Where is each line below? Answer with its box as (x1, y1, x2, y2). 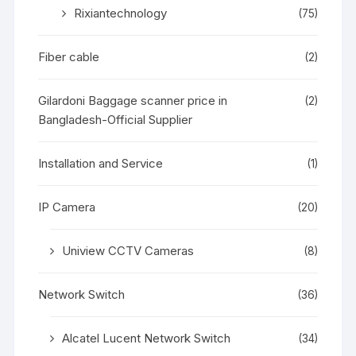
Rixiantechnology (74, 5, 168, 21)
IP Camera (38, 199, 96, 215)
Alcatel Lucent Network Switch (62, 330, 231, 346)
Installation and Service (38, 155, 164, 171)
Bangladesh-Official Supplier (38, 111, 193, 127)
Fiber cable (38, 48, 100, 64)
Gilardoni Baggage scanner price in (38, 92, 228, 108)
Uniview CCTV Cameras (62, 242, 195, 258)
